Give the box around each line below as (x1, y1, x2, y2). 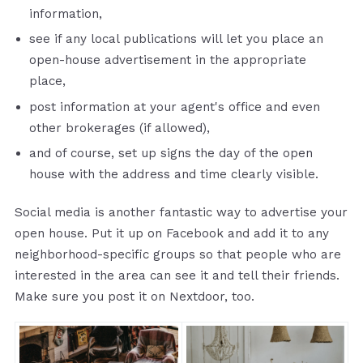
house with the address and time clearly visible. (29, 167, 318, 182)
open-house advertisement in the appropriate (29, 53, 306, 68)
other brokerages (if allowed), (29, 120, 214, 135)
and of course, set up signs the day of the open (29, 146, 313, 161)
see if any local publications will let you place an (29, 32, 323, 47)
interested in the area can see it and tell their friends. (15, 267, 340, 283)
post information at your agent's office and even (29, 99, 320, 114)
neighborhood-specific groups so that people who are (15, 246, 341, 262)
